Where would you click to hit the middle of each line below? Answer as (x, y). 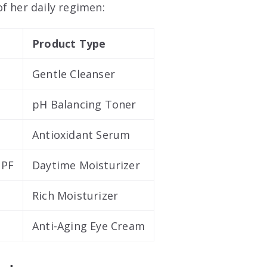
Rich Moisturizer (75, 195)
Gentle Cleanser (74, 74)
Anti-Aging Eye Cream (89, 226)
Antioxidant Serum (81, 134)
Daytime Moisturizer (86, 165)
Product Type (69, 43)
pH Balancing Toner (84, 104)
